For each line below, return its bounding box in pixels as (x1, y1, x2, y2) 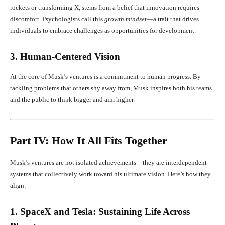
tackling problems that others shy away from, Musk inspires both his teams (10, 84, 212, 92)
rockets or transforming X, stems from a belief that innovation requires (10, 3, 199, 11)
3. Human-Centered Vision (10, 51, 120, 62)
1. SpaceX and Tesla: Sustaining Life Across (10, 206, 190, 217)
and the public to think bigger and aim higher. (10, 95, 135, 103)
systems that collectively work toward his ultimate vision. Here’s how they (10, 170, 211, 178)
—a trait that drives (147, 15, 199, 23)
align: (10, 181, 26, 189)
